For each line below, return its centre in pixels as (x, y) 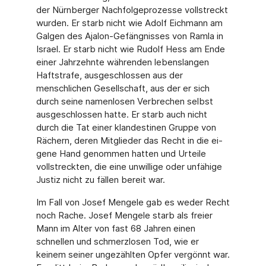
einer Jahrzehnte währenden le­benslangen (122, 62)
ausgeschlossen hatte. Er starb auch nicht (121, 114)
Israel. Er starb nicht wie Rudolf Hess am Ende (130, 49)
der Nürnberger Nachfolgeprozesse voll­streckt (132, 10)
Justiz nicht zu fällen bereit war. (100, 180)
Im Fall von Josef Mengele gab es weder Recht (133, 202)
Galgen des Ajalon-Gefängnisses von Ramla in (129, 36)
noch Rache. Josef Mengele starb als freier (124, 215)
